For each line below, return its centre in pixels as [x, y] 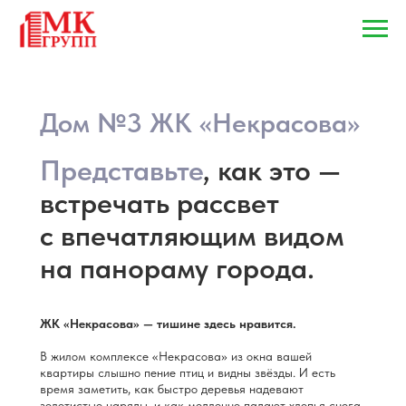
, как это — [272, 170]
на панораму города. [177, 268]
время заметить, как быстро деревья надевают [172, 389]
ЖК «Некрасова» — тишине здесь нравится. [168, 324]
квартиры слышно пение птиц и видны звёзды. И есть [188, 372]
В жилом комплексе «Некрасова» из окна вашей [176, 356]
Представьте [121, 170]
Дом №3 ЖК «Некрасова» [200, 122]
